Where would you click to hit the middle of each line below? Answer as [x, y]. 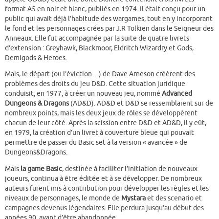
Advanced [176, 94]
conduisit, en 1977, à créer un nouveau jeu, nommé [83, 94]
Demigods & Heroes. [36, 58]
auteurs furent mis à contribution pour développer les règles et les [107, 188]
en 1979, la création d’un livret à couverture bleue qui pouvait [99, 133]
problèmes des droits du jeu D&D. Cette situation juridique [95, 84]
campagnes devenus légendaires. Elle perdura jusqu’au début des [104, 208]
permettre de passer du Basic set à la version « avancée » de [96, 143]
